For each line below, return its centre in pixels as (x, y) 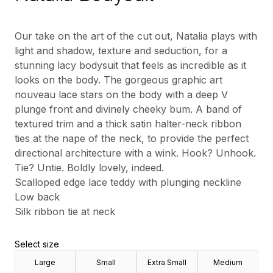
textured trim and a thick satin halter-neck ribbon (128, 124)
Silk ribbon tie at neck (65, 211)
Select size (37, 244)
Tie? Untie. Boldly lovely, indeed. (89, 168)
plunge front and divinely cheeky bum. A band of (128, 109)
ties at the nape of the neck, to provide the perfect (132, 138)
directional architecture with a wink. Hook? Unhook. (135, 153)
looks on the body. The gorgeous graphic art (119, 80)
